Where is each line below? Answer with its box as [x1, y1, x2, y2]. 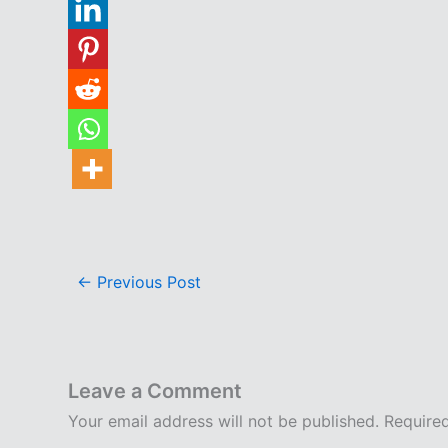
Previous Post [91, 271, 201, 292]
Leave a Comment [68, 378, 242, 403]
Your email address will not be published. [68, 410, 379, 431]
